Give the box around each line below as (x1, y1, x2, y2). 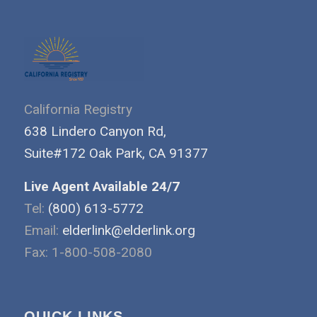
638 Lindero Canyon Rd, (23, 123, 166, 140)
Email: (23, 222, 62, 239)
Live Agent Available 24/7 (23, 178, 180, 195)
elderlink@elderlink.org (62, 222, 195, 239)
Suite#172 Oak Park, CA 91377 (23, 145, 208, 162)
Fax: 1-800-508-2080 (23, 244, 152, 261)
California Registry (23, 101, 132, 118)
